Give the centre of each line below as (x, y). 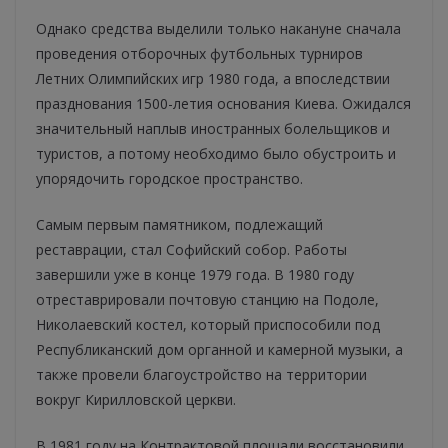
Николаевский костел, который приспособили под (208, 325)
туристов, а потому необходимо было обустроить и (216, 154)
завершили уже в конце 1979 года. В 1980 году (195, 275)
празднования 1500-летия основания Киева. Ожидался (223, 104)
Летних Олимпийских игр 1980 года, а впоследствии (213, 79)
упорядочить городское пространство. (169, 179)
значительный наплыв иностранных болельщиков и (213, 129)
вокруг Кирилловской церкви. (136, 400)
